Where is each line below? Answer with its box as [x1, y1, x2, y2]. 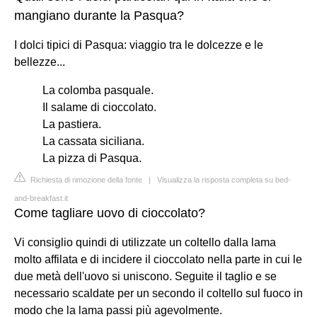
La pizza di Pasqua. [42, 151, 142, 164]
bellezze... [14, 55, 65, 68]
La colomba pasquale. [42, 83, 154, 96]
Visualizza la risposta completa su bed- [157, 175, 291, 184]
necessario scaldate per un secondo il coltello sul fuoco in [14, 287, 303, 299]
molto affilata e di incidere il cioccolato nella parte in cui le [14, 253, 302, 265]
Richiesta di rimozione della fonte [28, 175, 142, 184]
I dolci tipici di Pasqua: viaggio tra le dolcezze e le [14, 38, 263, 51]
